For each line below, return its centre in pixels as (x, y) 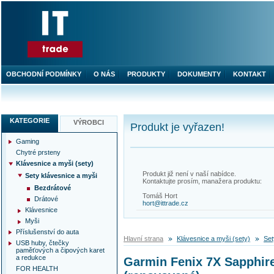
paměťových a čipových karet (60, 250)
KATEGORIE (30, 120)
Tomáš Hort (160, 196)
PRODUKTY (146, 74)
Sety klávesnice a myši (61, 176)
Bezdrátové (53, 188)
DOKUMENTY (199, 74)
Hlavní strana (143, 239)
